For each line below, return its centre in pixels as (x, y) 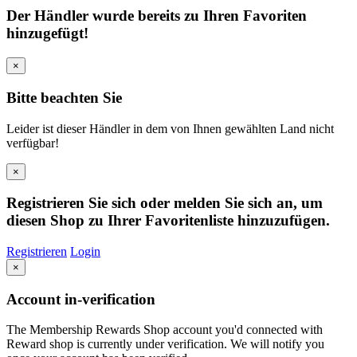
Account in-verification (81, 299)
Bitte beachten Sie (64, 97)
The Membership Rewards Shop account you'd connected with (165, 330)
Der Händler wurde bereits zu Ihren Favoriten (157, 16)
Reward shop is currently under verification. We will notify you (165, 344)
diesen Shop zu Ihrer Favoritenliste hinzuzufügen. (168, 221)
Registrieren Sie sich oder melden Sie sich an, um (165, 203)
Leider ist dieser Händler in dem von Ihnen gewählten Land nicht (170, 128)
